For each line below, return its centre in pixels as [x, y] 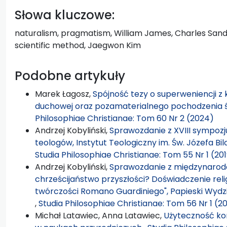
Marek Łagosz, [64, 94]
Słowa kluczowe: [65, 15]
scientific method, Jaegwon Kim [78, 45]
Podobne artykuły [70, 75]
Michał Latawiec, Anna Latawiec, [99, 215]
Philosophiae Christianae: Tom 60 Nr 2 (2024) [124, 118]
